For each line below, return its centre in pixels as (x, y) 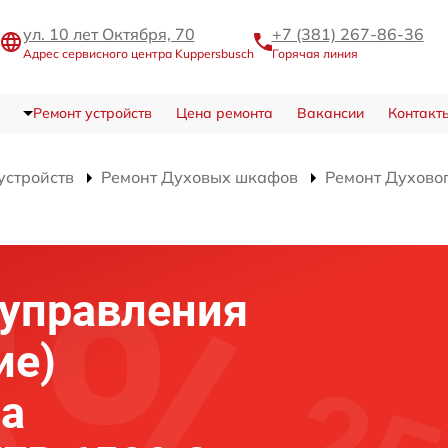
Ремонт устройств (92, 112)
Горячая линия (314, 54)
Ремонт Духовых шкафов (199, 176)
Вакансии (330, 112)
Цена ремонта (224, 112)
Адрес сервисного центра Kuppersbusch (138, 54)
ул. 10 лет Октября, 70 (108, 34)
